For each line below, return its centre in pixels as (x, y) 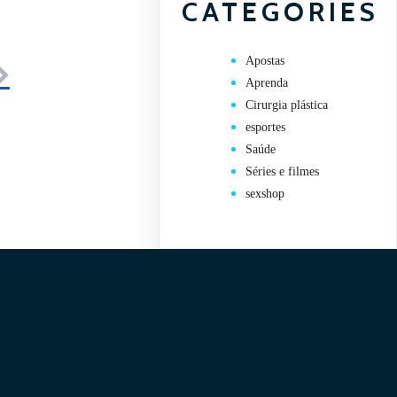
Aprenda (267, 83)
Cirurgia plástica (287, 105)
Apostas (265, 61)
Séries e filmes (283, 172)
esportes (266, 128)
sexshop (265, 194)
